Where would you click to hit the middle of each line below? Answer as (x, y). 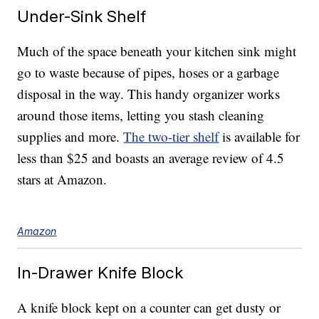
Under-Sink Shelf (82, 16)
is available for (260, 137)
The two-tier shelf (171, 137)
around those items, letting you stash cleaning (141, 115)
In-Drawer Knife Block (100, 273)
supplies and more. (70, 137)
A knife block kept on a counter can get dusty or (149, 308)
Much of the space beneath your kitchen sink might (157, 51)
